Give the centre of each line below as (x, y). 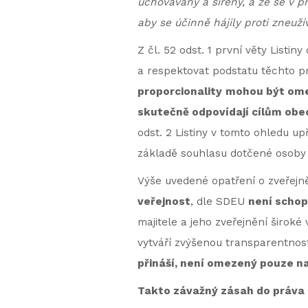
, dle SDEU (219, 201)
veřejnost (164, 201)
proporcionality (179, 91)
